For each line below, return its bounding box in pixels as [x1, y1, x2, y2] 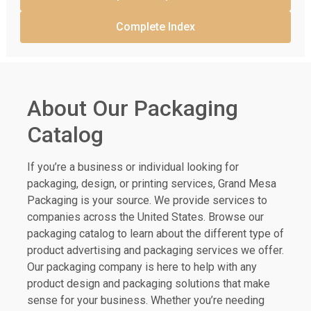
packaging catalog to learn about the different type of [26, 227, 284, 241]
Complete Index [116, 19, 195, 33]
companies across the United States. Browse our [26, 210, 264, 224]
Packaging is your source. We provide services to [26, 194, 267, 208]
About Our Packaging [26, 95, 238, 122]
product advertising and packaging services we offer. [26, 244, 284, 258]
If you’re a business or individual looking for [26, 160, 239, 174]
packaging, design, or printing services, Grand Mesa [26, 177, 276, 191]
